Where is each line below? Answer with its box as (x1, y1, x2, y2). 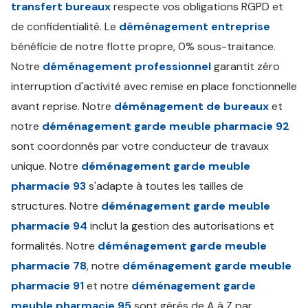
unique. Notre (11, 159, 81, 173)
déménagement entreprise (119, 19, 270, 34)
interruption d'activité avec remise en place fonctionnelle (11, 79, 297, 93)
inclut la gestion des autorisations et (87, 219, 274, 233)
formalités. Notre (11, 239, 98, 253)
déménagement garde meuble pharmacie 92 (42, 119, 289, 133)
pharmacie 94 (11, 219, 87, 233)
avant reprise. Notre (11, 99, 114, 113)
